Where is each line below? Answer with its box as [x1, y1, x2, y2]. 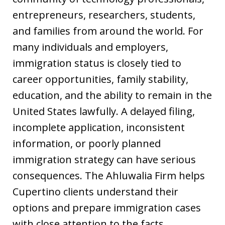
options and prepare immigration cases [13, 201, 201, 214]
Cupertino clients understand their [13, 185, 178, 198]
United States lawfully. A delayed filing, [13, 104, 195, 118]
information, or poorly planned [13, 137, 161, 150]
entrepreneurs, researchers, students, [13, 8, 195, 22]
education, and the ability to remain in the [13, 88, 212, 102]
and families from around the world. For [13, 24, 203, 38]
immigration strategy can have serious [13, 153, 196, 166]
